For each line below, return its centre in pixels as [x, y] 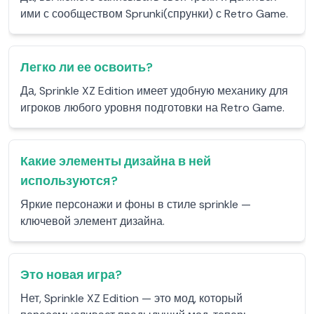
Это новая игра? [71, 275]
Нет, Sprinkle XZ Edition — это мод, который [131, 298]
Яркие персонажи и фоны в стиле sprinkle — [136, 204]
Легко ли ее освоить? [87, 67]
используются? [69, 181]
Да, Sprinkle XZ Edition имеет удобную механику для [154, 91]
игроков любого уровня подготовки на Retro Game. [152, 108]
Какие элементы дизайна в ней [116, 161]
